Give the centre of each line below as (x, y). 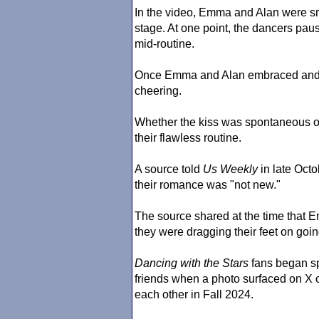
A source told (169, 169)
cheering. (158, 91)
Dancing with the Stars (192, 263)
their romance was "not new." (208, 185)
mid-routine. (164, 44)
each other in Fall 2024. (194, 294)
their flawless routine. (188, 138)
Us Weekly (230, 169)
